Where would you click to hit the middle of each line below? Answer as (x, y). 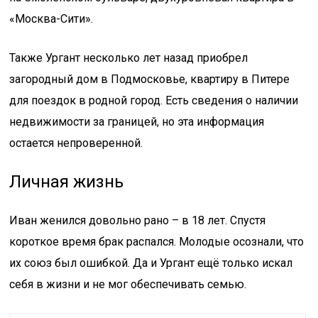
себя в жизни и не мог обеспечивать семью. (128, 284)
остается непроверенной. (76, 143)
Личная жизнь (67, 182)
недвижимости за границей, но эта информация (137, 122)
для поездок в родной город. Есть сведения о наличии (154, 100)
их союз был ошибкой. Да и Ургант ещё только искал (151, 263)
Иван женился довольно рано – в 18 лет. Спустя (138, 220)
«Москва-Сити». (51, 19)
